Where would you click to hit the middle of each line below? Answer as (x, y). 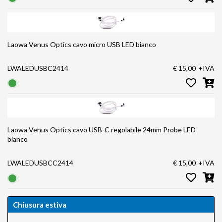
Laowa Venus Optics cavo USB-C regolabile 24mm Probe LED (102, 130)
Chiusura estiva (40, 204)
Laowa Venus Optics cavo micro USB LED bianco (82, 45)
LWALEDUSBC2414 (38, 68)
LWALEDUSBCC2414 (40, 163)
